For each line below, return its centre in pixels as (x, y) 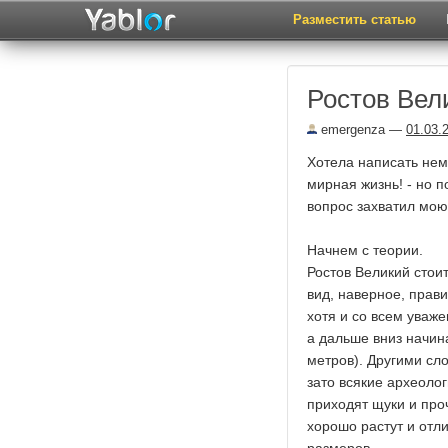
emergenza (351, 129)
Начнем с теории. (365, 250)
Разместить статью (354, 19)
